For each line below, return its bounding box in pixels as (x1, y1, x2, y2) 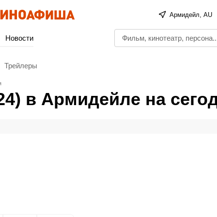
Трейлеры (4, 61, 37, 70)
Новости (5, 34, 33, 42)
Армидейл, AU (170, 11, 213, 18)
